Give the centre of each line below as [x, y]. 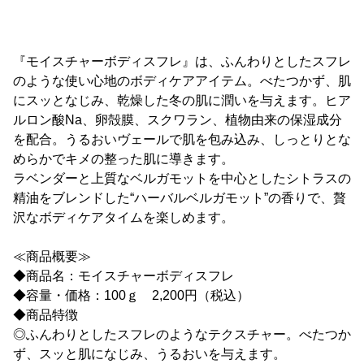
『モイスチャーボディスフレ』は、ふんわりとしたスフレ [182, 62]
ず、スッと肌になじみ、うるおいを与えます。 [149, 354]
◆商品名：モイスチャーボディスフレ [123, 276]
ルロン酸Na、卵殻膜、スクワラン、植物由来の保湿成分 [178, 120]
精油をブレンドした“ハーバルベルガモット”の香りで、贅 [180, 198]
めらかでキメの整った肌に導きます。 [123, 159]
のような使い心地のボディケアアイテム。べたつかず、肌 [182, 81]
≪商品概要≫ [52, 257]
